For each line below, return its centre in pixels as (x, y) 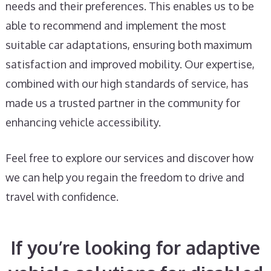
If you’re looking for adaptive (135, 247)
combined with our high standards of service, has (127, 83)
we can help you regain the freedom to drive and (125, 177)
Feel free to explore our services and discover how (129, 158)
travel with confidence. (62, 197)
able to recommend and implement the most (116, 25)
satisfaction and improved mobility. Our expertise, (130, 64)
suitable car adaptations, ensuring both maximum (128, 45)
